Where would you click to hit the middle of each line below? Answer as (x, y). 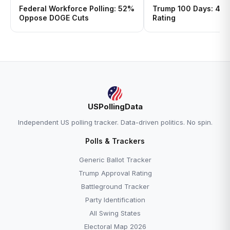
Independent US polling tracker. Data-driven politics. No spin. (115, 122)
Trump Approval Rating (115, 173)
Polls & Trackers (115, 141)
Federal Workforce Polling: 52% (77, 8)
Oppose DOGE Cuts (54, 18)
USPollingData (115, 107)
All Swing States (115, 213)
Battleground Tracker (115, 186)
